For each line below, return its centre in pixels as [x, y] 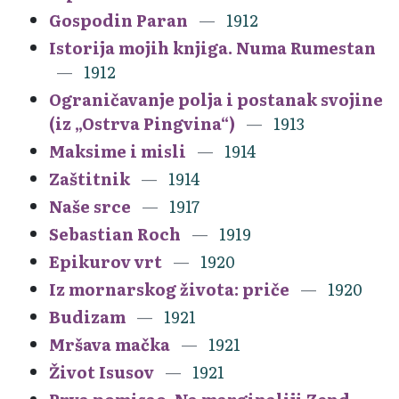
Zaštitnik [90, 178]
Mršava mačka [110, 344]
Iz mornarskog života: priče [171, 289]
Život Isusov [102, 371]
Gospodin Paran [118, 20]
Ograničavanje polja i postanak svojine [216, 99]
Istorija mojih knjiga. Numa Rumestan [212, 47]
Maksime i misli [119, 151]
